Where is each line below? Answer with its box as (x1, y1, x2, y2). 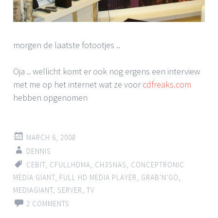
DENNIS (26, 146, 51, 156)
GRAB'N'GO (141, 173, 179, 182)
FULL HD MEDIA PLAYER (59, 173, 137, 182)
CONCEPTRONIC (131, 160, 184, 170)
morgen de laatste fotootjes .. (13, 39, 120, 51)
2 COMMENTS (26, 199, 70, 209)
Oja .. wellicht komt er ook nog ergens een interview (13, 66, 200, 77)
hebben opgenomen (13, 92, 88, 104)
